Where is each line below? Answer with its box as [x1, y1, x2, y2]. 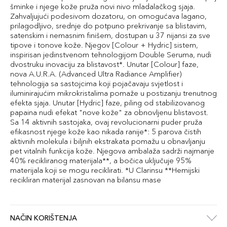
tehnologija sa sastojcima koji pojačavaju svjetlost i [10, 79, 183, 88]
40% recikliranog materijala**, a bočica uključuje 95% [10, 156, 192, 165]
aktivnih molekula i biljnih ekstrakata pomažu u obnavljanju [10, 136, 205, 146]
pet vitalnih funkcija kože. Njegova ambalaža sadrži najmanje [10, 146, 214, 156]
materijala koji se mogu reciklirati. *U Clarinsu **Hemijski [10, 165, 200, 175]
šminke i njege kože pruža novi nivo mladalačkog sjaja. [10, 2, 195, 11]
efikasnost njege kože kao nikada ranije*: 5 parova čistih [10, 127, 201, 136]
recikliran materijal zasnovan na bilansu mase [10, 175, 161, 184]
